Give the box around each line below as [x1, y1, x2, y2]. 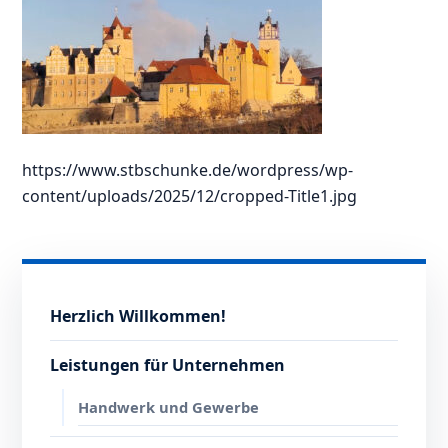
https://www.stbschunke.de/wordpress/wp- [22, 159, 354, 182]
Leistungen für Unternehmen [50, 354, 286, 377]
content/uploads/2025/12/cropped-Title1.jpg [22, 185, 358, 208]
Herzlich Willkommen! [50, 305, 227, 328]
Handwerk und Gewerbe [78, 397, 260, 418]
